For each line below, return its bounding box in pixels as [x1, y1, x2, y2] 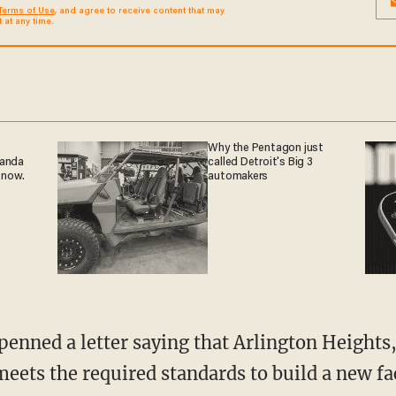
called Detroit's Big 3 [208, 156, 313, 169]
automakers [208, 170, 269, 183]
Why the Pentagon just [208, 141, 324, 155]
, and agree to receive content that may [54, 7, 225, 16]
